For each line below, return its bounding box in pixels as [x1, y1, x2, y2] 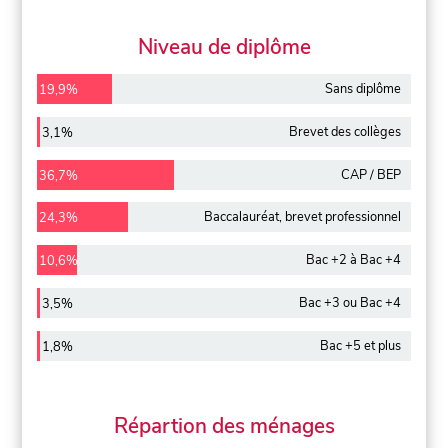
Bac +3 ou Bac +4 [298, 294, 401, 313]
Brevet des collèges [288, 122, 401, 141]
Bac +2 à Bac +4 [305, 251, 401, 270]
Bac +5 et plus [319, 336, 401, 355]
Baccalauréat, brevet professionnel [203, 208, 401, 227]
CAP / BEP [340, 165, 401, 184]
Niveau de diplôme [137, 33, 311, 62]
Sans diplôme [324, 80, 401, 99]
